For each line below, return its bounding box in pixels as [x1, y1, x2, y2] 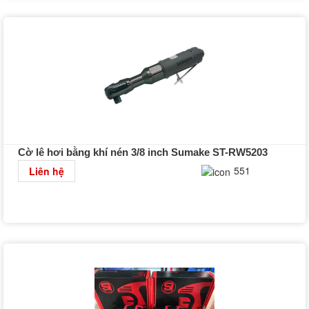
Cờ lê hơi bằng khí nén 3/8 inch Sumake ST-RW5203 [17, 146, 268, 158]
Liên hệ [28, 163, 64, 178]
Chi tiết [264, 163, 293, 177]
